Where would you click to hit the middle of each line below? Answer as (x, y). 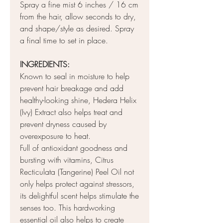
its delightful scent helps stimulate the (79, 195)
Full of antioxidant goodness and (74, 148)
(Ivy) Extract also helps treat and (71, 112)
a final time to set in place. (64, 40)
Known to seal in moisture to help (75, 76)
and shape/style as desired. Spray (77, 28)
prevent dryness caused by (63, 124)
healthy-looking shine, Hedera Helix (78, 100)
